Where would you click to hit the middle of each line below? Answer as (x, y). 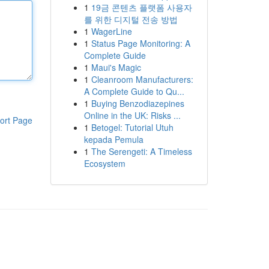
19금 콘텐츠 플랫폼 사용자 (141, 7)
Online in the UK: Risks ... (132, 115)
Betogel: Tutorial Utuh (132, 127)
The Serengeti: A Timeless (141, 151)
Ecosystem (104, 163)
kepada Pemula (113, 139)
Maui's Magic (116, 67)
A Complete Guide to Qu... (134, 91)
